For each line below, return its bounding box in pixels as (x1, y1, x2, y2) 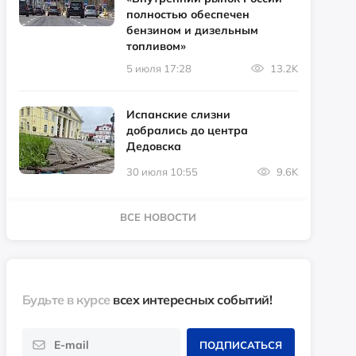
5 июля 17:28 (126, 61, 192, 75)
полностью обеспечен (126, 6, 250, 21)
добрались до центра (126, 122, 248, 137)
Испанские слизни (126, 106, 230, 122)
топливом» (126, 38, 186, 53)
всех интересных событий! (113, 291, 273, 308)
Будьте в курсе (21, 291, 114, 308)
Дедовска (126, 138, 181, 153)
